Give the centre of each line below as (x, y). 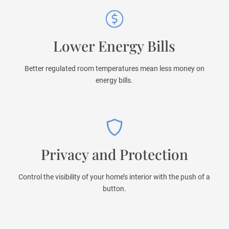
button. (114, 189)
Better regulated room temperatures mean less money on (114, 69)
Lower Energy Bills (114, 46)
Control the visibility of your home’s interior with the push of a (114, 177)
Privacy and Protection (114, 154)
